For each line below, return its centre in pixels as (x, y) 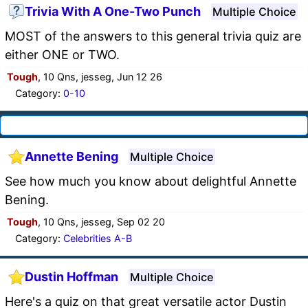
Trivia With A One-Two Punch (113, 12)
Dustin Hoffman (71, 277)
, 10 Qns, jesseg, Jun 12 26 (100, 76)
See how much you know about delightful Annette (151, 181)
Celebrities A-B (98, 238)
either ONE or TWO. (62, 54)
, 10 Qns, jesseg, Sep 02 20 (101, 221)
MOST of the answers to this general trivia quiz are (153, 36)
